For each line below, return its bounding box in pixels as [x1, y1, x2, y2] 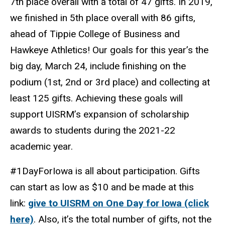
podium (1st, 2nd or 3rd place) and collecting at [10, 76, 210, 88]
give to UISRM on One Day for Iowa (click [28, 197, 209, 209]
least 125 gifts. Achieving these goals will [10, 92, 183, 104]
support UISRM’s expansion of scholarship [10, 108, 189, 120]
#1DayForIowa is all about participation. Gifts [10, 165, 200, 177]
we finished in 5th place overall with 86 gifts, [10, 12, 195, 24]
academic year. [10, 140, 73, 152]
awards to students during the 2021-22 [10, 124, 175, 136]
